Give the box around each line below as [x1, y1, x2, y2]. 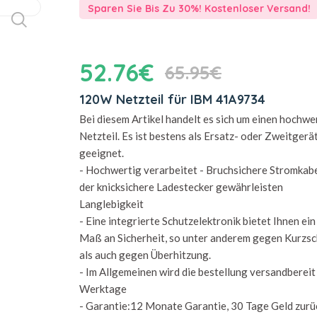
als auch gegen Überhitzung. [79, 248, 211, 261]
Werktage [79, 282, 127, 295]
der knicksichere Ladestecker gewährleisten [79, 180, 283, 193]
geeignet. [79, 146, 124, 159]
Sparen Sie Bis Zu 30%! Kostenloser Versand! [88, 2, 311, 15]
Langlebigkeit [79, 197, 144, 210]
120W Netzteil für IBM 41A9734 [79, 91, 265, 108]
